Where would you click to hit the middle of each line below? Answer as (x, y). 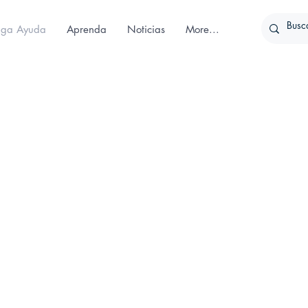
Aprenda (86, 29)
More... (202, 29)
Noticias (146, 29)
